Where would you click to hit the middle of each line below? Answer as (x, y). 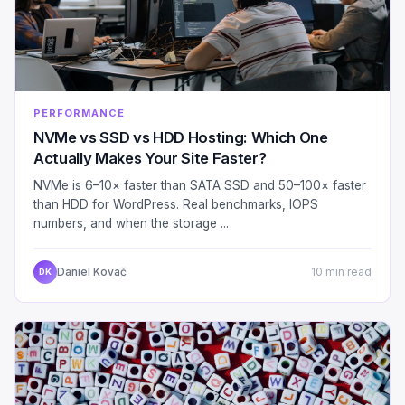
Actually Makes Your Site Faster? (150, 158)
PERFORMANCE (79, 113)
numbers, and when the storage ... (131, 223)
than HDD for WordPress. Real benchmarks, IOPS (176, 204)
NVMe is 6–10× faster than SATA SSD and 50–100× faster (200, 185)
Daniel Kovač (92, 272)
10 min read (341, 272)
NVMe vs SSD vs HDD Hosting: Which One (181, 137)
